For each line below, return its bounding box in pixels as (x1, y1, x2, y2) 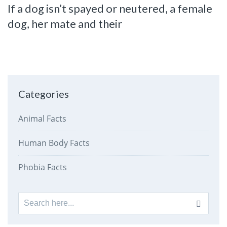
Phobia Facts (18, 161, 67, 173)
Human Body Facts (18, 137, 90, 148)
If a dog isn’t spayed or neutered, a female (8, 2, 212, 16)
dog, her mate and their (8, 17, 122, 31)
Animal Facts (18, 112, 66, 124)
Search (18, 193, 45, 205)
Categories (18, 87, 69, 100)
